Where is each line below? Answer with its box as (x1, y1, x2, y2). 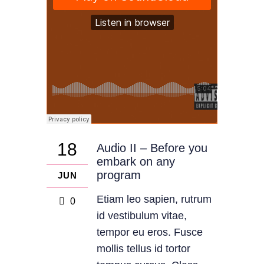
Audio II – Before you (97, 141, 207, 154)
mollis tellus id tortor (97, 243, 190, 255)
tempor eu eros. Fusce (97, 226, 203, 238)
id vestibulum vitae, (97, 210, 187, 222)
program (97, 169, 141, 181)
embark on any (97, 155, 175, 168)
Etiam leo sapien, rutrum (97, 193, 212, 205)
